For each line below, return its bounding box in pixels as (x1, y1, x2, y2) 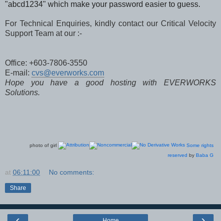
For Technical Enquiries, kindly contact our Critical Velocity (5, 19, 216, 28)
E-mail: (5, 69, 32, 77)
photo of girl (30, 143, 58, 148)
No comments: (49, 168, 95, 177)
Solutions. (5, 88, 40, 97)
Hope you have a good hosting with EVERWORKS (5, 78, 216, 87)
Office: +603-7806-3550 (5, 59, 87, 68)
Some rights (186, 143, 214, 148)
